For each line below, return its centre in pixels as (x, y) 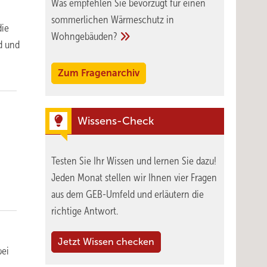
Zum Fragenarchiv (99, 73)
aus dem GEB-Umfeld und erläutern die (128, 194)
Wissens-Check (116, 121)
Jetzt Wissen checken (106, 242)
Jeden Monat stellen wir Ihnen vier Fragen (134, 178)
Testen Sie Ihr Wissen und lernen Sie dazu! (134, 161)
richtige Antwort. (85, 211)
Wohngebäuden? (84, 36)
